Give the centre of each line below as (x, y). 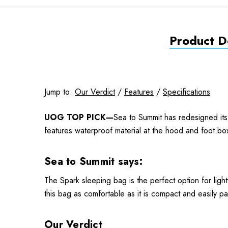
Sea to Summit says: (95, 162)
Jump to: (60, 92)
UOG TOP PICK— (79, 117)
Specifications (187, 92)
